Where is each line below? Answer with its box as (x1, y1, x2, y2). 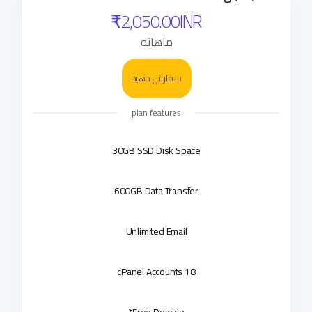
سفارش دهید (131, 70, 182, 87)
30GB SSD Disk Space (111, 141, 201, 159)
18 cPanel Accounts (185, 263, 196, 281)
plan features (132, 104, 181, 120)
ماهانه (140, 31, 173, 52)
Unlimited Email (125, 222, 187, 240)
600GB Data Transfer (114, 182, 199, 200)
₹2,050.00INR (110, 5, 203, 38)
